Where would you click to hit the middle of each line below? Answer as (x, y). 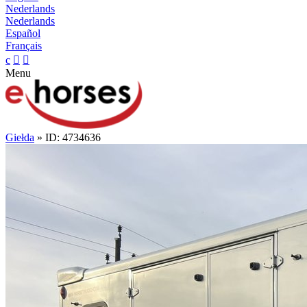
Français (24, 46)
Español (23, 33)
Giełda (20, 137)
